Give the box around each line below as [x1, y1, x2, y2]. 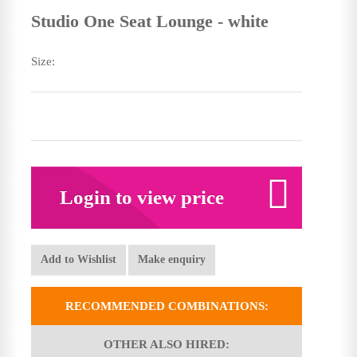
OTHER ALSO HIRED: [104, 337, 229, 351]
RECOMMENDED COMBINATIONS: [65, 299, 269, 312]
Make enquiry [138, 253, 206, 265]
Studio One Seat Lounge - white [31, 10, 269, 31]
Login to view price [59, 186, 224, 208]
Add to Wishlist [41, 253, 116, 265]
